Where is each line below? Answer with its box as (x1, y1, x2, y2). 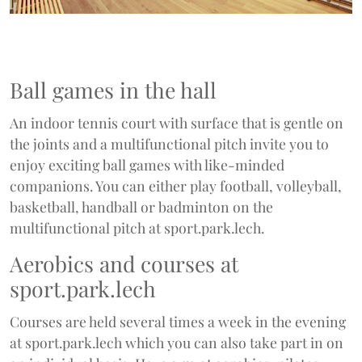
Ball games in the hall (10, 75, 217, 105)
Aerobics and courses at (10, 249, 238, 279)
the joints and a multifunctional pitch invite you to (10, 134, 329, 154)
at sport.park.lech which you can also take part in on (10, 333, 343, 352)
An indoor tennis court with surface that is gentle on (10, 113, 343, 133)
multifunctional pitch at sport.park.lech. (10, 218, 264, 238)
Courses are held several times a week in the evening (10, 312, 346, 331)
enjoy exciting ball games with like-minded (10, 155, 284, 175)
